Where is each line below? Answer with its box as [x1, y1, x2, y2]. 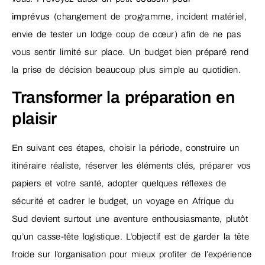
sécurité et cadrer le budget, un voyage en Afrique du [12, 196, 234, 206]
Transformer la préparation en [12, 88, 235, 107]
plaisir [12, 109, 57, 128]
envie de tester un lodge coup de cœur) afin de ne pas [12, 29, 241, 39]
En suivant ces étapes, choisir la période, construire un [12, 143, 240, 153]
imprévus [12, 11, 50, 21]
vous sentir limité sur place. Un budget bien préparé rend [12, 47, 248, 57]
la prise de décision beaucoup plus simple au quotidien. [12, 64, 241, 75]
